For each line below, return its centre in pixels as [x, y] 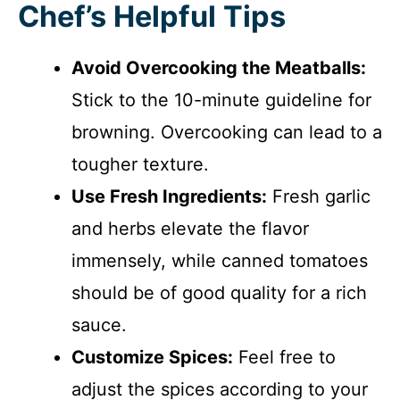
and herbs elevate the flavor [190, 228]
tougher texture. [140, 164]
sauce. [99, 325]
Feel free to [284, 357]
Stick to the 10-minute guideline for [221, 100]
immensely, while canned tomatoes [220, 260]
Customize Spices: [152, 357]
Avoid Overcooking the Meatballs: [219, 67]
